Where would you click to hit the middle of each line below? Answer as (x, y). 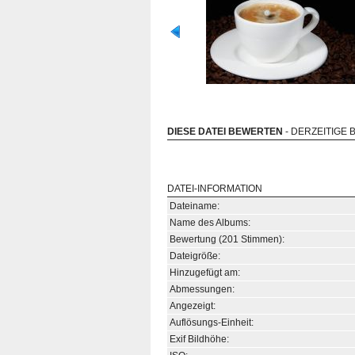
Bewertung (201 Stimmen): (227, 239)
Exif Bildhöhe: (199, 339)
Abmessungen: (202, 289)
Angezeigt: (193, 306)
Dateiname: (195, 206)
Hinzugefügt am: (205, 273)
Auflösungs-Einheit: (212, 323)
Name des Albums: (210, 223)
